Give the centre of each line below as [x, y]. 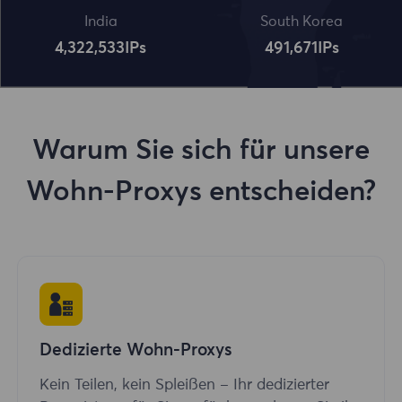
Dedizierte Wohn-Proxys [136, 351]
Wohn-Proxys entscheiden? [201, 192]
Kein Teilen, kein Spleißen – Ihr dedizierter [184, 386]
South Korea [301, 22]
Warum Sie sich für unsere [201, 151]
